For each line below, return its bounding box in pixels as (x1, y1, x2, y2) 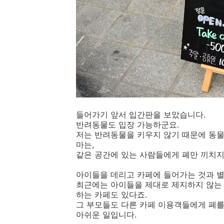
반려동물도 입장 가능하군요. (76, 119, 179, 129)
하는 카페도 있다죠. (76, 189, 147, 199)
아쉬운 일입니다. (76, 209, 136, 219)
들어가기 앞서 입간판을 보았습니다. (76, 109, 205, 119)
